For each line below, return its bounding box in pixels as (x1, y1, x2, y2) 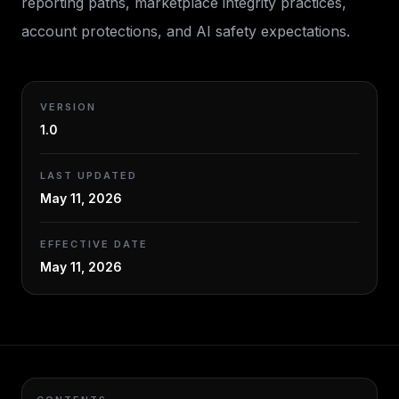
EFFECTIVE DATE (40, 238, 148, 250)
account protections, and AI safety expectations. (21, 22, 350, 40)
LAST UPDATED (40, 169, 137, 182)
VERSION (40, 101, 96, 113)
